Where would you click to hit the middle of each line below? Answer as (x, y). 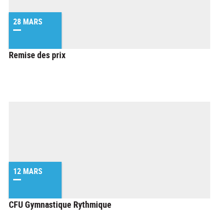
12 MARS (28, 171)
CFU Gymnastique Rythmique (60, 204)
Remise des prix (37, 55)
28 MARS (28, 22)
